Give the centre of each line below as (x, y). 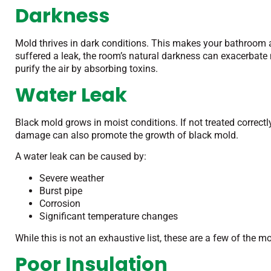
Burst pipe (61, 191)
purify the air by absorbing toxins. (88, 68)
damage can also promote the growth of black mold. (127, 135)
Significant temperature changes (109, 216)
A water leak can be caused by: (82, 157)
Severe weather (72, 178)
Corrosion (60, 203)
